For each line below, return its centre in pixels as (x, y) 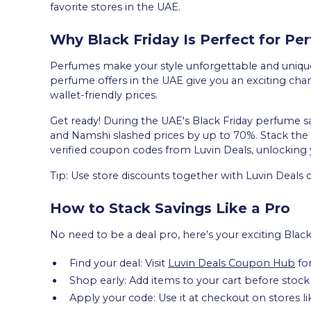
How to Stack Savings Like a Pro (170, 208)
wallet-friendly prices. (104, 95)
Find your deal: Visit (119, 263)
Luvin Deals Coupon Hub (232, 263)
